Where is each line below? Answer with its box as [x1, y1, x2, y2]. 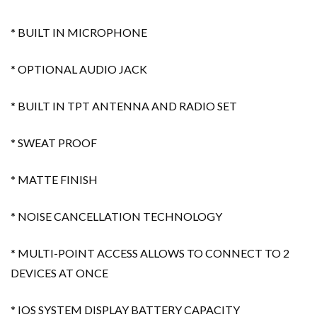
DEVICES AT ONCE [11, 266, 108, 280]
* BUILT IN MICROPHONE [11, 25, 147, 40]
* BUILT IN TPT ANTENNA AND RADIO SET [11, 99, 237, 113]
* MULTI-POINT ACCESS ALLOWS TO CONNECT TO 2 [11, 246, 289, 260]
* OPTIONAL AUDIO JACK [11, 62, 147, 76]
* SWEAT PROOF [11, 136, 97, 150]
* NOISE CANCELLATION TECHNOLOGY [11, 209, 222, 224]
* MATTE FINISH [11, 173, 98, 187]
